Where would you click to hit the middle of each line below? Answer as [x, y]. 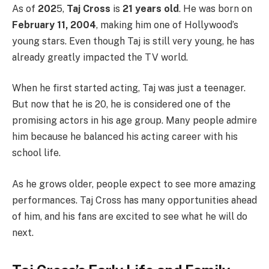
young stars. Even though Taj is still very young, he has [133, 41]
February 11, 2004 [54, 25]
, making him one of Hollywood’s [167, 25]
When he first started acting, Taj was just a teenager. [129, 88]
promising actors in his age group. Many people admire [134, 121]
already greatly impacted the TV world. [100, 57]
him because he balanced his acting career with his [125, 137]
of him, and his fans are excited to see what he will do [130, 216]
